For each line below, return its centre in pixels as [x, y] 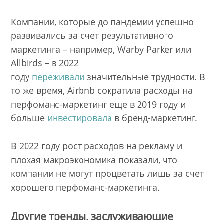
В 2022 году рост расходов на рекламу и [97, 146]
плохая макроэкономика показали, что [94, 159]
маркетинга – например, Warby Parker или [101, 49]
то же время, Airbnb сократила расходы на [102, 91]
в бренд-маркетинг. [156, 118]
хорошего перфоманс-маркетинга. [87, 187]
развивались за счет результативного [92, 36]
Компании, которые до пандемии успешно [102, 22]
